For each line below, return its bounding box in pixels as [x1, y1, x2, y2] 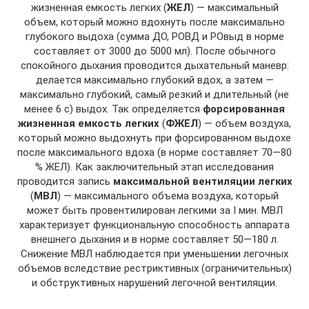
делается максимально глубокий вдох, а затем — [35, 74, 274, 87]
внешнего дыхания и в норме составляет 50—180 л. [30, 233, 279, 246]
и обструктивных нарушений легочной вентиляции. [32, 277, 277, 290]
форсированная [203, 103, 285, 116]
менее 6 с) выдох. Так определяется [24, 103, 203, 116]
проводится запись [17, 175, 113, 188]
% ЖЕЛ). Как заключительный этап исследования [35, 161, 274, 174]
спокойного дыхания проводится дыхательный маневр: [20, 59, 289, 72]
